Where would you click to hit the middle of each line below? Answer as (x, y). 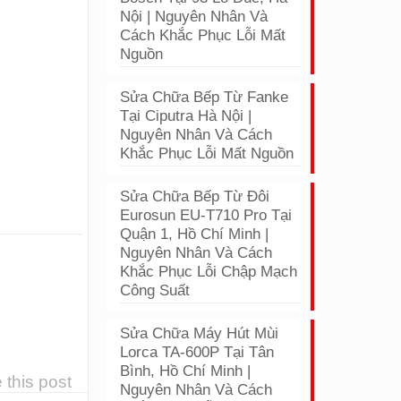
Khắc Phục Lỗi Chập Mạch (209, 272)
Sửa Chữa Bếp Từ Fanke (205, 97)
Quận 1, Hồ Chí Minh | (195, 234)
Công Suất (155, 290)
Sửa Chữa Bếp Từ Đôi (195, 196)
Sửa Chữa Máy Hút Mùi (200, 333)
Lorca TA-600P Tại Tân (197, 352)
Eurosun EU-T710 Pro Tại (206, 215)
